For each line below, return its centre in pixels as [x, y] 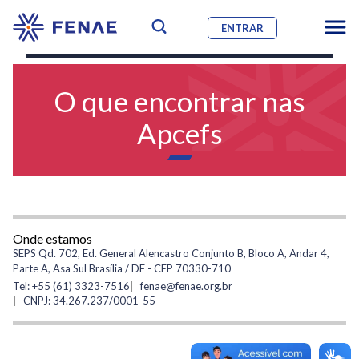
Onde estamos [52, 239]
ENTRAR [242, 28]
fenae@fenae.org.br [186, 286]
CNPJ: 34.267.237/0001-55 [89, 300]
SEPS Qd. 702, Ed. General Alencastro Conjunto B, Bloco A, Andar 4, [171, 254]
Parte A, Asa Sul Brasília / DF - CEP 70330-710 [122, 269]
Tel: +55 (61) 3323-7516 [71, 286]
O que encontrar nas [179, 101]
